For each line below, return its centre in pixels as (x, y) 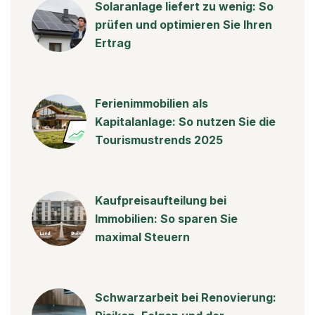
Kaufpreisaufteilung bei (161, 201)
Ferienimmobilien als (152, 104)
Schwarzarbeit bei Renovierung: (186, 298)
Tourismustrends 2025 (159, 140)
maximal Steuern (142, 237)
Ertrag (113, 43)
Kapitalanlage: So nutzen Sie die (185, 122)
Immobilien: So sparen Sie (166, 219)
